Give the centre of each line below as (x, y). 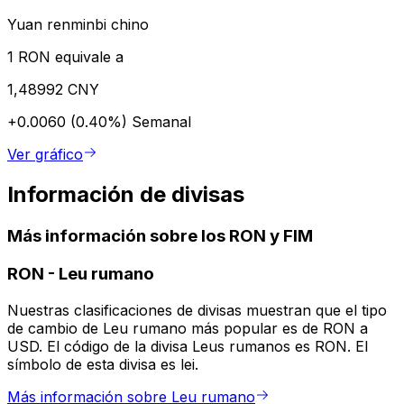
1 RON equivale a (65, 57)
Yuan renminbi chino (78, 25)
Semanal (161, 122)
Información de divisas (126, 195)
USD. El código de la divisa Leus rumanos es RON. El (188, 346)
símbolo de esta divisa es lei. (103, 364)
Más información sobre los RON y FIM (160, 236)
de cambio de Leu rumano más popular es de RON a (188, 328)
